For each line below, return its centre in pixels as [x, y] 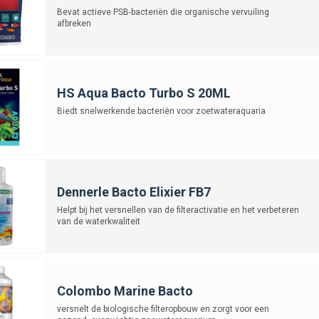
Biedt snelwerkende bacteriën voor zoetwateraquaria [161, 111]
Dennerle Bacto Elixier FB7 [134, 192]
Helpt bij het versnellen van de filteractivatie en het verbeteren [178, 210]
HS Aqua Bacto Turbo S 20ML [143, 93]
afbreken [74, 23]
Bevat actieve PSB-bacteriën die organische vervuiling [163, 12]
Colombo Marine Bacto [125, 291]
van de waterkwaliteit [98, 221]
